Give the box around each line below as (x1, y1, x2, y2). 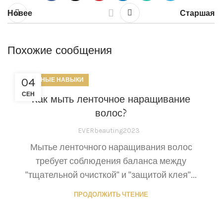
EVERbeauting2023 (77, 126, 140, 135)
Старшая (180, 8, 215, 18)
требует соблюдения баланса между (36, 156, 186, 167)
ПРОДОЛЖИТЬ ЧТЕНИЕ (74, 191, 148, 199)
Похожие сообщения (7, 43, 112, 58)
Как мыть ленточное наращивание (32, 93, 190, 107)
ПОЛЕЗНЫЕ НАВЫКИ (20, 76, 84, 83)
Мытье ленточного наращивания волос (30, 142, 192, 153)
